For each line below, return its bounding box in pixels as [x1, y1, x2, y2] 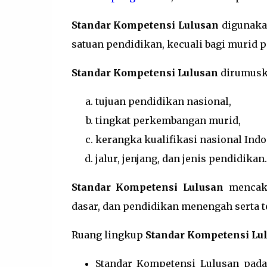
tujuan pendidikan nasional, [95, 95, 231, 107]
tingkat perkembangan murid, [95, 114, 241, 126]
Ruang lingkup [71, 229, 145, 241]
